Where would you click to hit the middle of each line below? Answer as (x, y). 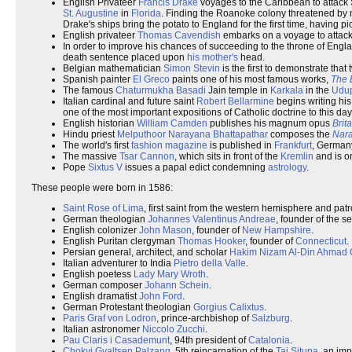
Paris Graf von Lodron (110, 318)
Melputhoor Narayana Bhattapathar (192, 134)
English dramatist (101, 296)
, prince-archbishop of (204, 318)
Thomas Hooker (211, 241)
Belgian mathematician (113, 68)
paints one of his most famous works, (250, 79)
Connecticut (321, 241)
